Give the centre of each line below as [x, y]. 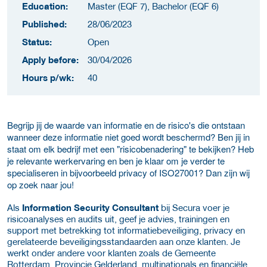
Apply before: [50, 60]
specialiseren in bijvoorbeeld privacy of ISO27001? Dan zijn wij [128, 173]
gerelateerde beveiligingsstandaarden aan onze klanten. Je [124, 242]
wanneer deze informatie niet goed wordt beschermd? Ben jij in [128, 137]
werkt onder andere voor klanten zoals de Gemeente [111, 253]
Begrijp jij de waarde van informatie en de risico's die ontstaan [126, 125]
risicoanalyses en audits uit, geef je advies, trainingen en [118, 219]
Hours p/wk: [48, 78]
